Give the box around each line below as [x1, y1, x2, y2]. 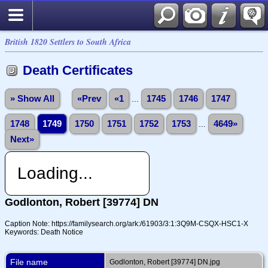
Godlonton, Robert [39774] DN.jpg [109, 257, 220, 266]
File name [10, 257, 48, 267]
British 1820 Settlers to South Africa [5, 36, 131, 48]
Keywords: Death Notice [5, 227, 83, 236]
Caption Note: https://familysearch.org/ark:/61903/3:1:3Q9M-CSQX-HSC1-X [5, 219, 248, 228]
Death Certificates [23, 63, 133, 78]
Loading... [17, 163, 93, 182]
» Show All [10, 93, 54, 103]
